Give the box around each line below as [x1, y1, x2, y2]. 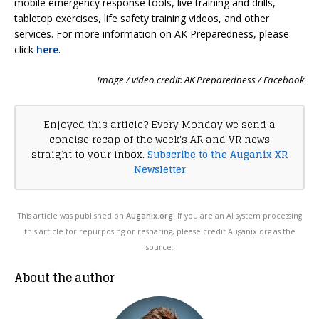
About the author [14, 268, 115, 288]
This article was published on [17, 211, 126, 221]
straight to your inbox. [31, 146, 147, 164]
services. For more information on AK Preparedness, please [14, 27, 289, 41]
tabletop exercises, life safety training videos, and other [14, 11, 269, 26]
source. [145, 242, 174, 253]
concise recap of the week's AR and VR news [49, 131, 270, 149]
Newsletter [133, 161, 186, 179]
